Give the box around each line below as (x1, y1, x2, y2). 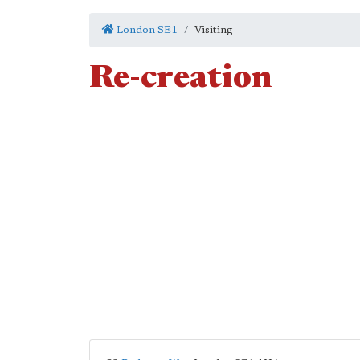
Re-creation (89, 63, 272, 96)
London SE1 (114, 25, 178, 35)
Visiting (194, 25, 232, 35)
